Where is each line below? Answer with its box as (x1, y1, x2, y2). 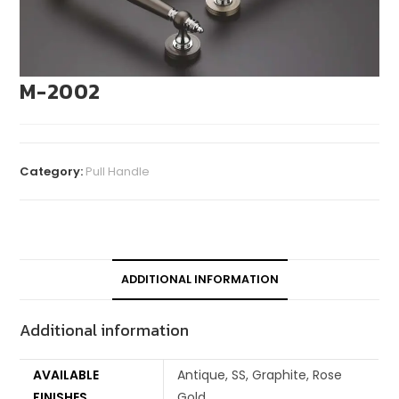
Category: (20, 162, 86, 180)
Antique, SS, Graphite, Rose (177, 365, 343, 384)
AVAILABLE (33, 365, 100, 384)
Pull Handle (85, 162, 151, 180)
